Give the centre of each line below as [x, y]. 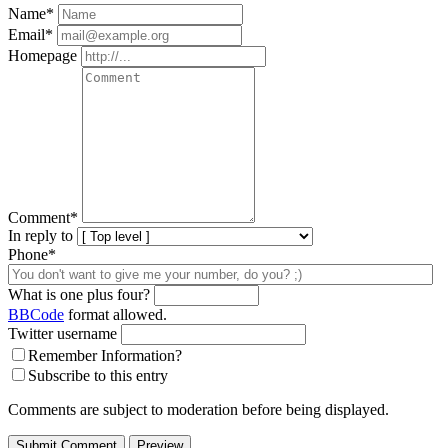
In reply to [40, 236]
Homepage [42, 56]
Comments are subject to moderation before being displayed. [198, 410]
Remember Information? [105, 356]
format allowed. [115, 315]
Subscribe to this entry [98, 376]
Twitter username [62, 334]
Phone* [32, 255]
